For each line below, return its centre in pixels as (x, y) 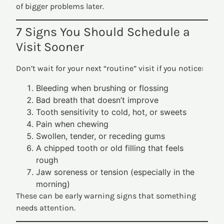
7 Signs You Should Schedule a (103, 32)
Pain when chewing (72, 124)
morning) (53, 184)
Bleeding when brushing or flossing (102, 88)
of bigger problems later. (60, 6)
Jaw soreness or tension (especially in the (115, 172)
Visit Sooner (50, 47)
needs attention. (46, 207)
